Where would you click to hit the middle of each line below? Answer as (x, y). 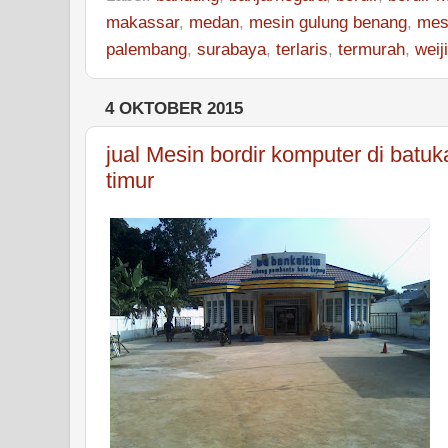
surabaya (231, 49)
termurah (371, 49)
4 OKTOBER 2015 (174, 108)
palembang (146, 49)
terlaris (302, 49)
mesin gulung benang (328, 22)
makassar (142, 22)
